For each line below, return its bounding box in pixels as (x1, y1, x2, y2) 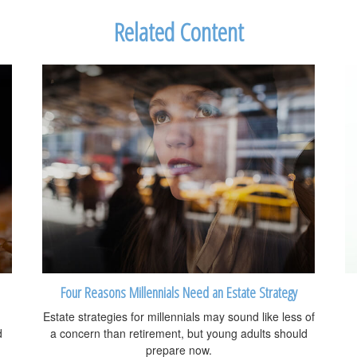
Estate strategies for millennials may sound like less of (42, 308, 315, 325)
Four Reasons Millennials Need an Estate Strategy (60, 282, 297, 303)
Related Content (113, 14, 244, 49)
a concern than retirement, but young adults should (49, 325, 308, 342)
